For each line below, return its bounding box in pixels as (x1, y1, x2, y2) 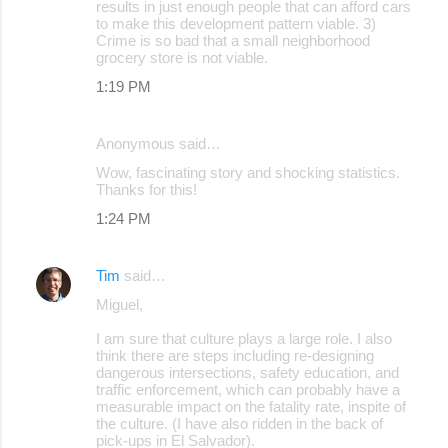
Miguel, (96, 295, 143, 313)
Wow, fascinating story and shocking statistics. (96, 163, 400, 181)
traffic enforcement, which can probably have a (96, 380, 400, 398)
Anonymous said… (96, 134, 221, 152)
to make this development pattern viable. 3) (96, 14, 376, 32)
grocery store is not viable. (96, 48, 268, 66)
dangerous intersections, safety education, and (96, 363, 399, 381)
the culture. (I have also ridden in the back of (96, 414, 383, 432)
